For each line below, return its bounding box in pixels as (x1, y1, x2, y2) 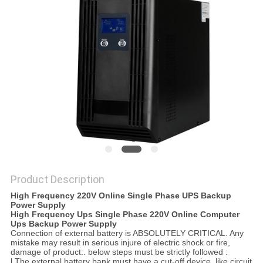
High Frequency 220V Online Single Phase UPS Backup (10, 191, 231, 201)
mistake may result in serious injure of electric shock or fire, (10, 238, 230, 248)
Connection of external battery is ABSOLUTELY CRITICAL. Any (10, 228, 244, 238)
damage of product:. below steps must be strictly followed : (10, 247, 228, 257)
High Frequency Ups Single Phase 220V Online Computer (10, 210, 240, 220)
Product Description (10, 173, 104, 186)
